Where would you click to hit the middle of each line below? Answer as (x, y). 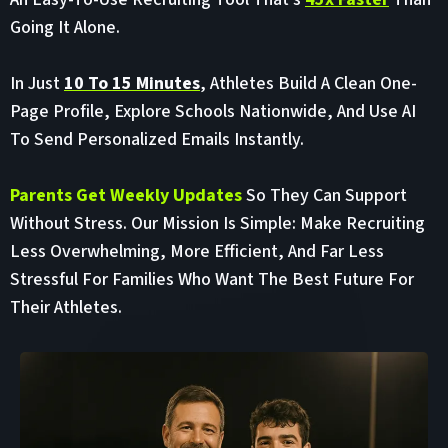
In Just (37, 83)
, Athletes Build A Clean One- (308, 83)
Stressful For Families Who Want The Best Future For (212, 279)
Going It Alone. (65, 27)
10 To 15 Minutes (132, 83)
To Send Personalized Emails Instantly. (157, 139)
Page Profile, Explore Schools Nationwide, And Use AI (213, 111)
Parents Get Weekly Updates (126, 195)
